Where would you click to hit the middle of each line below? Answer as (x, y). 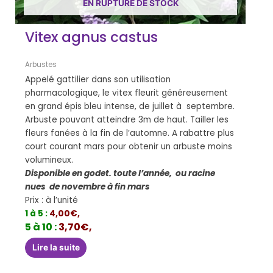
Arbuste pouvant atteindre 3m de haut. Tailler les (127, 119)
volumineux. (124, 160)
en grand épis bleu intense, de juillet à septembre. (130, 106)
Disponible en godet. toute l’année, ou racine (120, 173)
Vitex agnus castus (92, 37)
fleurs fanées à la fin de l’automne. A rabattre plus (130, 133)
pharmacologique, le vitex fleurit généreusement (127, 93)
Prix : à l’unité (65, 200)
